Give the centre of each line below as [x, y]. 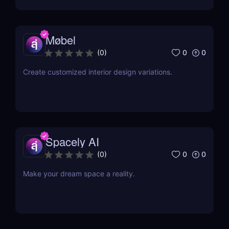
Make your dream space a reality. [79, 174]
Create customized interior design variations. [98, 72]
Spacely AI [72, 142]
